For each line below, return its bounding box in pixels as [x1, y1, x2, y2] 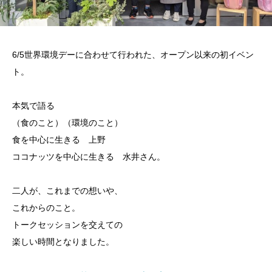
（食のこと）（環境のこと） [12, 118, 123, 128]
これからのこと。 [12, 203, 80, 213]
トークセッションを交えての [12, 220, 123, 230]
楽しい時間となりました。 [12, 237, 114, 247]
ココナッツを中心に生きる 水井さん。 [12, 152, 165, 162]
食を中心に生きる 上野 [12, 135, 106, 145]
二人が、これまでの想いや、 [12, 186, 123, 196]
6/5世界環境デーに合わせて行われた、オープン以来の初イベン [12, 50, 254, 60]
